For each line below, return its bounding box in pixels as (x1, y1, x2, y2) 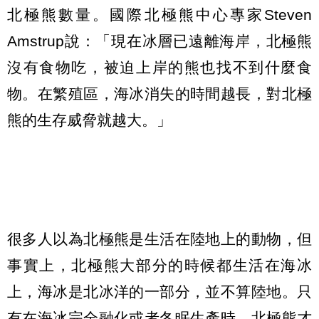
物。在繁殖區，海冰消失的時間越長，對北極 (7, 85, 312, 103)
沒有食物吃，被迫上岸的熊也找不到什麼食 (7, 59, 312, 76)
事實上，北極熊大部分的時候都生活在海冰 (7, 256, 312, 273)
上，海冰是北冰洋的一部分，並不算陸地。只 (7, 283, 312, 300)
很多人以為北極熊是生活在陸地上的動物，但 (7, 230, 312, 247)
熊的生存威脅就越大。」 (7, 112, 172, 129)
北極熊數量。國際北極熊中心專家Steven (7, 6, 312, 23)
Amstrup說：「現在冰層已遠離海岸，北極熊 (7, 33, 312, 50)
